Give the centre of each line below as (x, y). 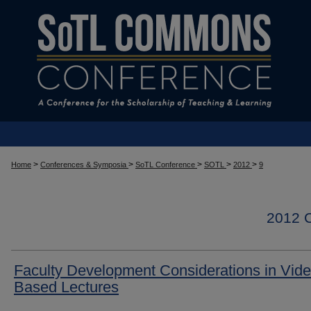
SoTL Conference (166, 165)
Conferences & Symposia (84, 165)
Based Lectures (66, 287)
